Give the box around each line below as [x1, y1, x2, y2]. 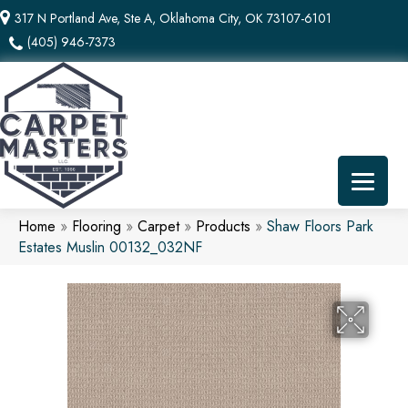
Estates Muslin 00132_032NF [18, 236, 202, 258]
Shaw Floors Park [267, 215, 373, 237]
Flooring [72, 215, 121, 237]
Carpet [138, 215, 179, 237]
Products [196, 215, 250, 237]
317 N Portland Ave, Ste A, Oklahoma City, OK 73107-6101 [15, 9, 331, 27]
